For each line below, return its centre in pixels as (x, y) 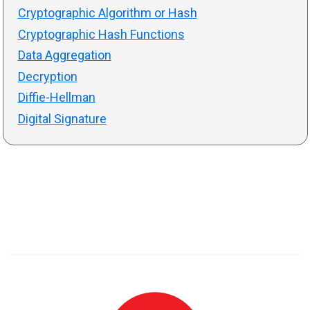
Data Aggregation (64, 55)
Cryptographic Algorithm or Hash (107, 13)
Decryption (47, 76)
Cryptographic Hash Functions (101, 34)
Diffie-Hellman (56, 98)
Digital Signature (62, 118)
